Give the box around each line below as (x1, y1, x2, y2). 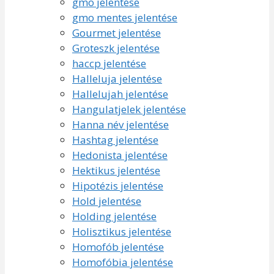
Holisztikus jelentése (72, 224, 171, 239)
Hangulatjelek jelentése (72, 102, 186, 116)
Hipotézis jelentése (72, 178, 163, 193)
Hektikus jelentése (72, 163, 160, 177)
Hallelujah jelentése (72, 86, 168, 101)
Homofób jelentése (72, 239, 164, 254)
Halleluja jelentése (72, 71, 162, 86)
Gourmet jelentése (72, 25, 161, 40)
